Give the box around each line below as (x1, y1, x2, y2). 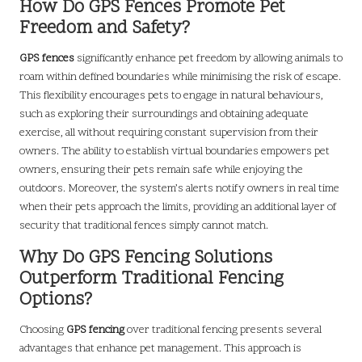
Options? (19, 288, 92, 314)
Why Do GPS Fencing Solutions (19, 246, 272, 271)
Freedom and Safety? (19, 16, 190, 42)
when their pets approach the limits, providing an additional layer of (19, 200, 337, 216)
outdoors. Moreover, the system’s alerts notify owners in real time (19, 181, 339, 197)
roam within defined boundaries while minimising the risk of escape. (19, 69, 341, 86)
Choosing (19, 322, 66, 339)
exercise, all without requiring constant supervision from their (19, 125, 318, 141)
